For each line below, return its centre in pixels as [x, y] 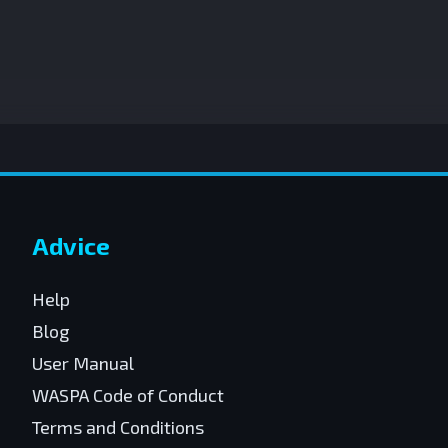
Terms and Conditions [118, 427]
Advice [71, 245]
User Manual [83, 363]
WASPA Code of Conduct [128, 395]
